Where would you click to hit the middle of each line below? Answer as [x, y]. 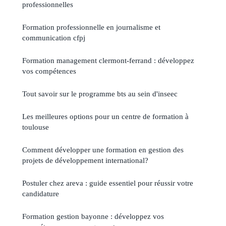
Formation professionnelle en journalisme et [91, 27]
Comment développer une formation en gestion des [103, 149]
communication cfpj [54, 37]
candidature [41, 193]
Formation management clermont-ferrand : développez [108, 60]
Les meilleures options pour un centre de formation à [105, 116]
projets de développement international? [85, 160]
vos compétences [49, 71]
